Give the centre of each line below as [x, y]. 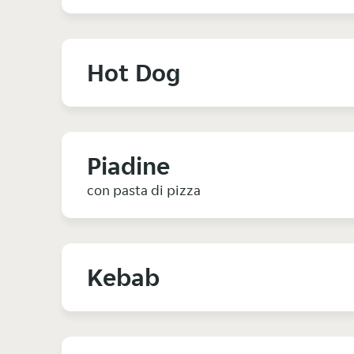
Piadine [128, 166]
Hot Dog [134, 73]
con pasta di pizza [144, 190]
